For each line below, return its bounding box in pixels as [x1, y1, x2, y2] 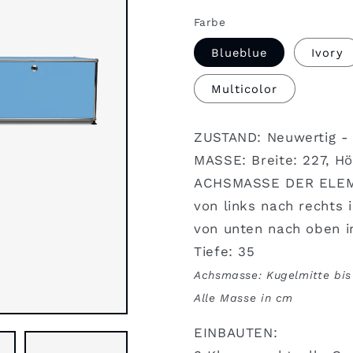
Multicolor [211, 81, 278, 96]
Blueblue [211, 45, 268, 60]
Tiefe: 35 [194, 243, 255, 259]
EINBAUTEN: [194, 325, 278, 341]
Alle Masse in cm [194, 291, 294, 304]
